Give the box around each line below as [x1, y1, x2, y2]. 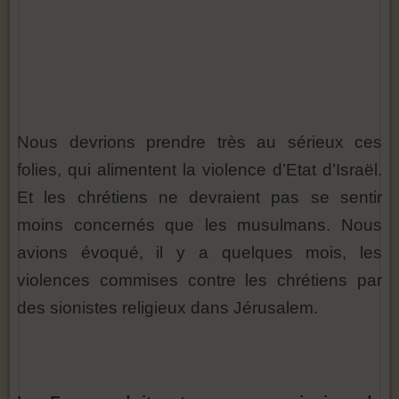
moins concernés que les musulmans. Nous [17, 216, 382, 235]
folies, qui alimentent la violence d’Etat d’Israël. [17, 160, 382, 180]
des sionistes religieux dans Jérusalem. [17, 298, 318, 318]
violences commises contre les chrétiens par [17, 271, 382, 290]
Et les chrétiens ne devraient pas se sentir [17, 188, 382, 208]
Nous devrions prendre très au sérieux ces [17, 133, 382, 152]
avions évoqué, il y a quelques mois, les [17, 243, 382, 263]
